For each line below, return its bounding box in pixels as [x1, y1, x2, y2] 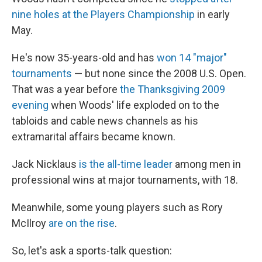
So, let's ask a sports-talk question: [12, 244, 172, 257]
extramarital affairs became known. [12, 130, 175, 143]
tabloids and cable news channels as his [12, 115, 198, 127]
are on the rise [49, 217, 115, 229]
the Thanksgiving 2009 [120, 83, 225, 95]
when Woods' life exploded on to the [49, 99, 219, 111]
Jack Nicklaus [12, 158, 79, 170]
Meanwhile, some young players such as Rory [12, 201, 223, 213]
